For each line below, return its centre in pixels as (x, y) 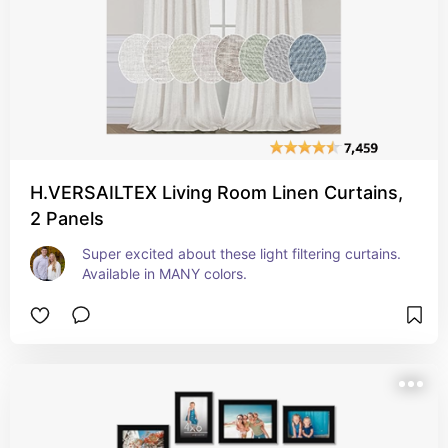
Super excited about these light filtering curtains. (241, 253)
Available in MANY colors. (164, 273)
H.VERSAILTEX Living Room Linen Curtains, (216, 192)
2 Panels (67, 218)
